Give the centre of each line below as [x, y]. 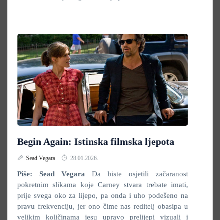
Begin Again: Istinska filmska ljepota [96, 141]
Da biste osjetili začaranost [140, 174]
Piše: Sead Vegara [55, 174]
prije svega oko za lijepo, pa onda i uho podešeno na [103, 195]
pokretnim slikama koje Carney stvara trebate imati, [103, 185]
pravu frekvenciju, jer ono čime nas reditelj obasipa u [103, 206]
